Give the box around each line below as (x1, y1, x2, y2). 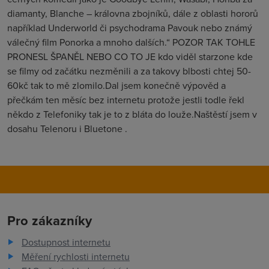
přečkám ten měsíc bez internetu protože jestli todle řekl (7, 93, 244, 106)
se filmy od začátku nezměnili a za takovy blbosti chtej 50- (7, 64, 251, 77)
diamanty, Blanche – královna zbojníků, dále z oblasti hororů (7, 7, 258, 20)
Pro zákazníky (7, 211, 92, 230)
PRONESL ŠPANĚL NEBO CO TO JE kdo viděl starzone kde (7, 50, 253, 63)
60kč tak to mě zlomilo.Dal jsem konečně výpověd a (7, 79, 226, 92)
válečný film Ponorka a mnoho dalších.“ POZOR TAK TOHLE (7, 35, 255, 49)
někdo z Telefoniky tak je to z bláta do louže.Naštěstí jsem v (7, 107, 257, 121)
